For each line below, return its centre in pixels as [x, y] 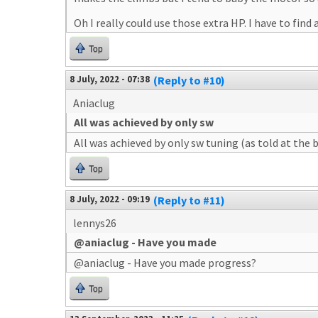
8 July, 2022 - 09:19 [110, 198]
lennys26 [95, 223]
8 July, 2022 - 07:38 [110, 78]
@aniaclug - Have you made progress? [165, 262]
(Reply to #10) [189, 80]
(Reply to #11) [189, 200]
